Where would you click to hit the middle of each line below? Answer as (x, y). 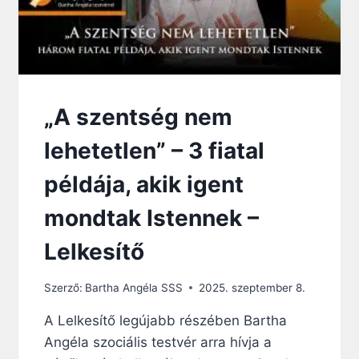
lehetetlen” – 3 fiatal (154, 151)
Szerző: (63, 287)
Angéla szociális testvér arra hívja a (157, 342)
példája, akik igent (143, 185)
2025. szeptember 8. (252, 287)
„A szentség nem (138, 117)
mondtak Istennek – (151, 218)
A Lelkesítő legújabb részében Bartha (165, 320)
